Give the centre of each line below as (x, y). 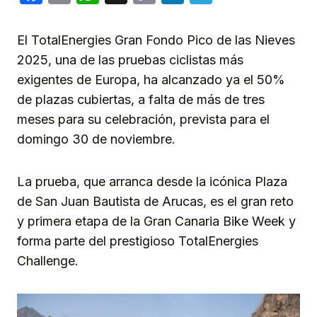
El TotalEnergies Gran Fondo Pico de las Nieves (156, 40)
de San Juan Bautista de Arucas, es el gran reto (155, 202)
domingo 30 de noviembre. (96, 139)
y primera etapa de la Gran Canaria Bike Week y (156, 221)
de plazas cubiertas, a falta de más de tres (141, 100)
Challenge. (48, 261)
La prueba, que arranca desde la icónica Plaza (152, 182)
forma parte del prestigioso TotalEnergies (138, 241)
